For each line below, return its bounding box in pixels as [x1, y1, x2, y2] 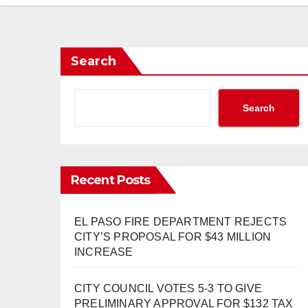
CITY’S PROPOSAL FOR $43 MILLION [74, 230, 272, 243]
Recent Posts [71, 172, 151, 188]
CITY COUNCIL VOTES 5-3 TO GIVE [74, 282, 262, 294]
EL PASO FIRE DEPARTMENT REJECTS [74, 215, 287, 228]
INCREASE [74, 245, 133, 258]
